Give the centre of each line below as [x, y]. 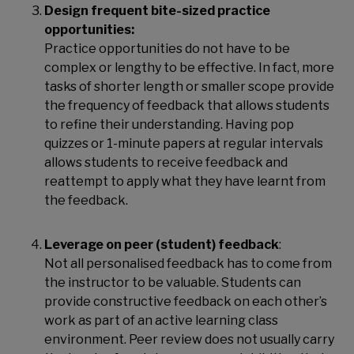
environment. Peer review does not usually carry [189, 339]
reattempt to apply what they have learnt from [185, 181]
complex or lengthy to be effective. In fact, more [189, 68]
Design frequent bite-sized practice [157, 11]
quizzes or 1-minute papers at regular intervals [184, 143]
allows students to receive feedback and [166, 162]
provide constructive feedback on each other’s [186, 301]
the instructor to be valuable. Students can [173, 282]
